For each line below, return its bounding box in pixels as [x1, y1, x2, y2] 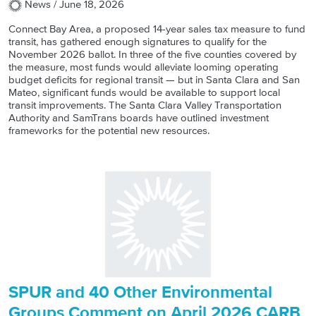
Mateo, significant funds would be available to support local [8, 85, 280, 99]
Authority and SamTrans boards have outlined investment [8, 111, 269, 125]
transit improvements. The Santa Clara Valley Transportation [8, 98, 281, 112]
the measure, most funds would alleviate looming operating [8, 60, 279, 74]
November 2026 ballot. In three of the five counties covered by [8, 47, 296, 61]
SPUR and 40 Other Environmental [8, 281, 272, 304]
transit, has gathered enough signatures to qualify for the [8, 35, 267, 49]
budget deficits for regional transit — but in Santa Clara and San [8, 73, 300, 87]
